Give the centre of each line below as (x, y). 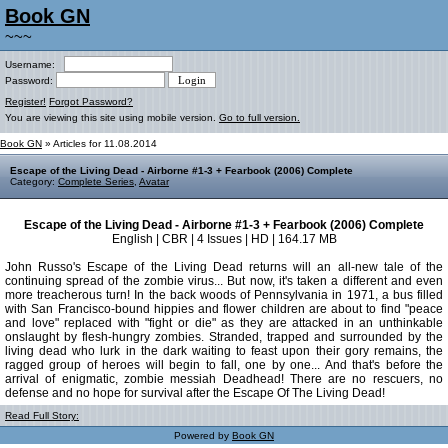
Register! (25, 101)
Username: (34, 64)
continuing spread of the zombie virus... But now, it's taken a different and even (224, 281)
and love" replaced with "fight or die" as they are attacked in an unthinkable (224, 323)
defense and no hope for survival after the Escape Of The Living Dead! (195, 393)
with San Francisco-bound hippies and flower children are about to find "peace (224, 309)
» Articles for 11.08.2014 (99, 143)
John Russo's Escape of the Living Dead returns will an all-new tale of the (224, 267)
